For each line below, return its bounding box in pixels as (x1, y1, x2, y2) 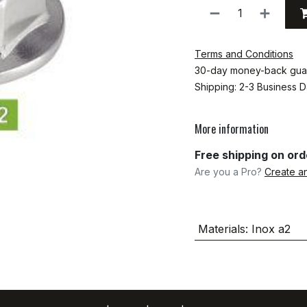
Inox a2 (251, 222, 291, 236)
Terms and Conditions (195, 48, 293, 60)
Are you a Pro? (195, 166, 265, 178)
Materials (197, 222, 245, 236)
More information (195, 120, 269, 137)
